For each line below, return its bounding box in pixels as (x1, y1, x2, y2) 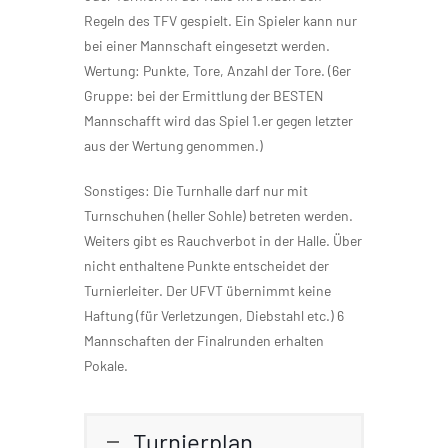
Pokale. (84, 357, 128, 375)
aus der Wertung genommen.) (84, 137, 263, 155)
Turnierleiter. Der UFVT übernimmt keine (84, 282, 331, 300)
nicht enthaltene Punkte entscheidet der (84, 257, 329, 275)
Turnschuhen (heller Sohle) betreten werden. (84, 207, 353, 225)
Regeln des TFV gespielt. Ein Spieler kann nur (84, 12, 357, 30)
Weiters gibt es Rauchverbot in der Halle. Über (84, 232, 362, 250)
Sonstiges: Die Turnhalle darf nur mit (84, 182, 308, 200)
